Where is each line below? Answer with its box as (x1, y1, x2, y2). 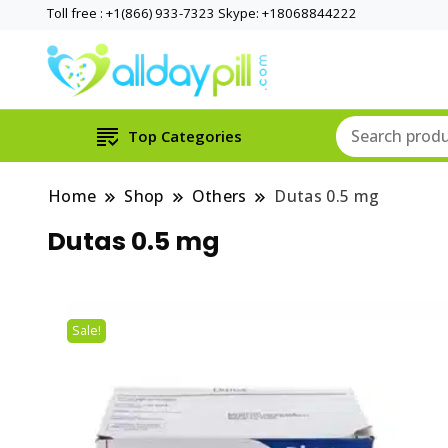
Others (191, 185, 247, 208)
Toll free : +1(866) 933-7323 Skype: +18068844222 (47, 4, 357, 22)
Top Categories (127, 126, 242, 147)
